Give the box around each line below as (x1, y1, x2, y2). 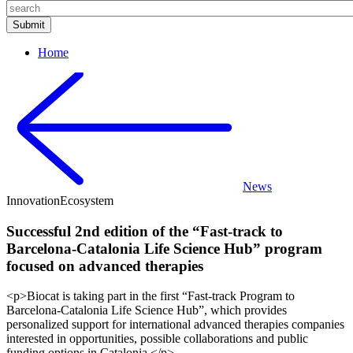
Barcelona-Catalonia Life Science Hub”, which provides (6, 303, 287, 318)
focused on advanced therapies (6, 257, 203, 274)
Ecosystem (60, 194, 113, 207)
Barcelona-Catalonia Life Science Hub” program (6, 240, 322, 257)
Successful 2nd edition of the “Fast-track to (6, 222, 283, 240)
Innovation (6, 194, 60, 207)
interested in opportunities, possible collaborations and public (6, 332, 308, 346)
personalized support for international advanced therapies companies (6, 318, 344, 332)
